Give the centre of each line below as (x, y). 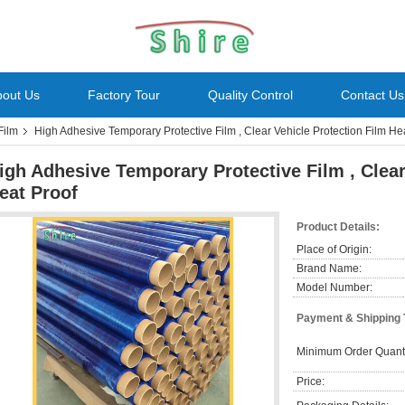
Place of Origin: (334, 250)
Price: (311, 381)
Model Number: (334, 287)
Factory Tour (124, 95)
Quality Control (250, 95)
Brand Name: (329, 268)
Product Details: (338, 227)
